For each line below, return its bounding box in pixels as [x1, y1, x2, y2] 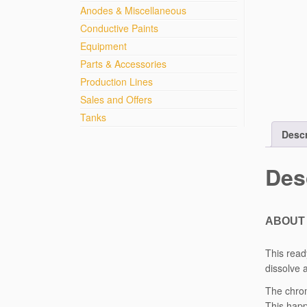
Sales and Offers [80, 93, 152, 106]
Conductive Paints [80, 21, 158, 35]
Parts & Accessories [80, 57, 167, 71]
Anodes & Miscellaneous [80, 3, 186, 17]
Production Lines [80, 75, 153, 88]
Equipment [80, 39, 127, 53]
